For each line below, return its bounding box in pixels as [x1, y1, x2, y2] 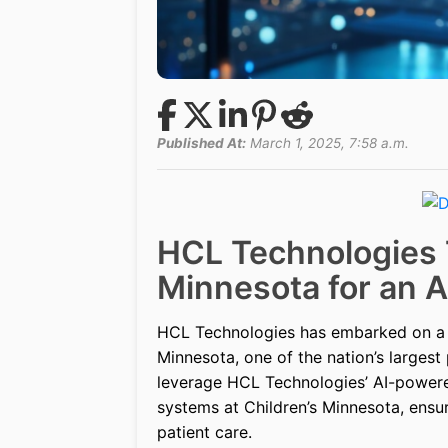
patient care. [157, 422, 252, 443]
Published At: [157, 134, 246, 151]
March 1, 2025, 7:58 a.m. [246, 134, 409, 151]
